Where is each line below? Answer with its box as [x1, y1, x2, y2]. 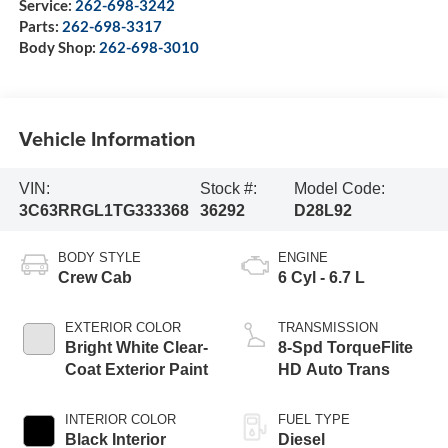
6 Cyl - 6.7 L [278, 269, 365, 287]
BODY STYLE [57, 250, 141, 266]
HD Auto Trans [278, 361, 390, 379]
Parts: [18, 17, 62, 36]
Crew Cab [57, 269, 132, 287]
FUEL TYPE [278, 412, 350, 428]
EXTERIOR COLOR [64, 320, 181, 336]
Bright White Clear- [64, 339, 208, 357]
